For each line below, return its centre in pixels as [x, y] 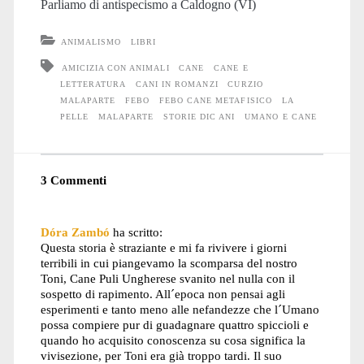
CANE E [231, 67]
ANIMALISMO [91, 41]
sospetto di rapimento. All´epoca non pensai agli [162, 294]
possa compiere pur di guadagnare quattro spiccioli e [174, 325]
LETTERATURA [93, 84]
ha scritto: [137, 232]
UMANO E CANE [281, 116]
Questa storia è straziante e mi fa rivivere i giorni [163, 248]
